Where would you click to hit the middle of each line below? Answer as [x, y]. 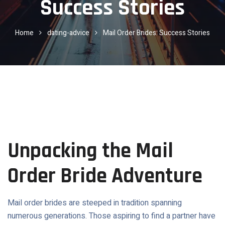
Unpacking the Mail [90, 151]
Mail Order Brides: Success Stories [156, 33]
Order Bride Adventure [105, 176]
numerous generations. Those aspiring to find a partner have [111, 216]
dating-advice [68, 33]
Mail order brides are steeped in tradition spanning [95, 203]
